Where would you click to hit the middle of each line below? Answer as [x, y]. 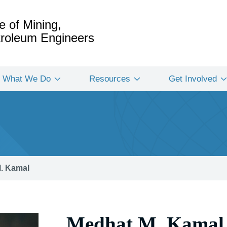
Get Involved [193, 79]
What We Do [27, 79]
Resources [110, 79]
